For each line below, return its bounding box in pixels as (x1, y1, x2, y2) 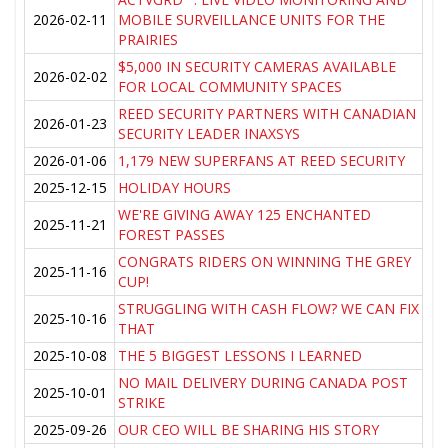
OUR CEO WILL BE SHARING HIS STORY (118, 420, 380, 440)
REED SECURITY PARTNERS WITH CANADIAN (118, 104, 417, 124)
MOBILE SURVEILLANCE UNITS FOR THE (118, 10, 386, 30)
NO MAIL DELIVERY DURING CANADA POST (118, 373, 409, 393)
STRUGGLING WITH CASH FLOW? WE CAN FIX (118, 299, 420, 319)
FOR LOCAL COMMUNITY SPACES (118, 77, 343, 97)
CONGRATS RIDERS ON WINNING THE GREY (118, 252, 412, 272)
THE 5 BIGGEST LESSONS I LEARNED (118, 346, 363, 366)
